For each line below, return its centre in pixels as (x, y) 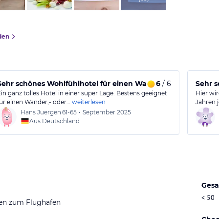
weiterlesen (89, 102)
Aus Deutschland (55, 121)
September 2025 (107, 112)
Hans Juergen (41, 112)
